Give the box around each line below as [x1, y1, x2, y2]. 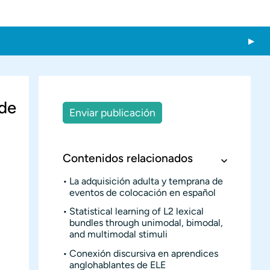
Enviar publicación [69, 106, 155, 119]
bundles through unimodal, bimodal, [69, 217, 224, 229]
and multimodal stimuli [69, 228, 168, 240]
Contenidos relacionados [63, 151, 193, 165]
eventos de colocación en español [69, 186, 216, 198]
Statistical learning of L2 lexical [69, 206, 204, 218]
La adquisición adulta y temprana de [69, 175, 224, 187]
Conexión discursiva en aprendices [69, 248, 219, 260]
